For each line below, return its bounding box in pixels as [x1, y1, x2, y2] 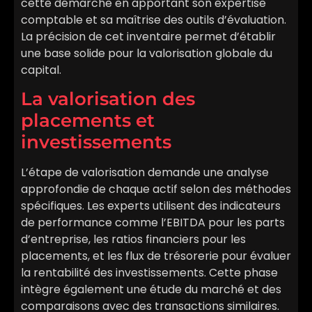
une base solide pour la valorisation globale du [21, 45, 272, 61]
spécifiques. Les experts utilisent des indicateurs [21, 198, 281, 214]
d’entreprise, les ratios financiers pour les [21, 231, 246, 248]
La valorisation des [21, 88, 195, 111]
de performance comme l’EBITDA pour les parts [21, 214, 285, 231]
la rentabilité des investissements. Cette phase [21, 265, 278, 281]
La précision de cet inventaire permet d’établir [21, 28, 276, 45]
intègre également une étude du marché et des [21, 281, 281, 298]
